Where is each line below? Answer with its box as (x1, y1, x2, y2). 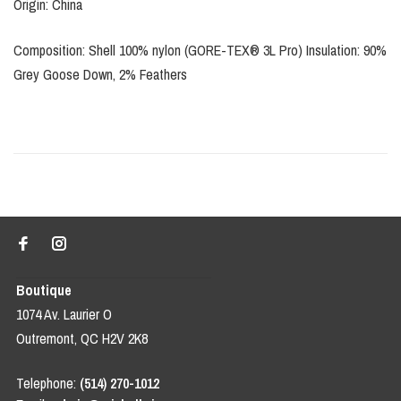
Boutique (15, 280, 72, 301)
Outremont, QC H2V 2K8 (15, 328, 148, 349)
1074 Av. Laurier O (15, 304, 112, 325)
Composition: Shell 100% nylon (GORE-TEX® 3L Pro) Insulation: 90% (13, 40, 387, 61)
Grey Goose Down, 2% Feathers (13, 64, 187, 85)
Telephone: (15, 373, 80, 394)
